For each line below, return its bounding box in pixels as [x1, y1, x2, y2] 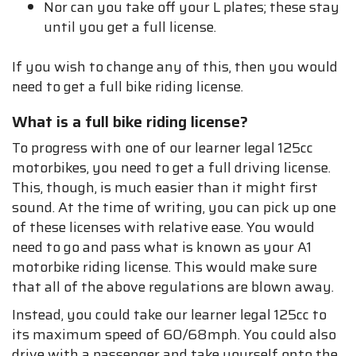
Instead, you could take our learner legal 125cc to [12, 304, 327, 327]
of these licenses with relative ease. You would [12, 216, 315, 239]
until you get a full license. [44, 16, 216, 39]
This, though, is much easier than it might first [12, 176, 318, 199]
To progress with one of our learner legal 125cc [12, 137, 313, 160]
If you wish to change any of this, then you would [12, 56, 338, 79]
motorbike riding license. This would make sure [12, 256, 317, 279]
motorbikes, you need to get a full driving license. [12, 157, 331, 180]
